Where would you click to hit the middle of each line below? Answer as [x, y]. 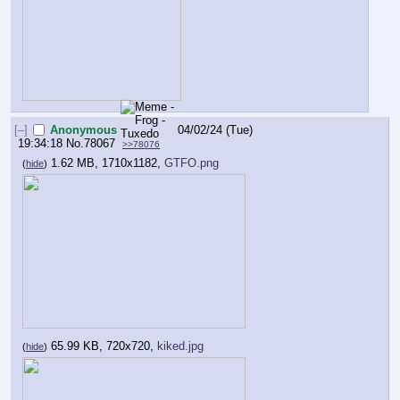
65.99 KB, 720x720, [104, 346]
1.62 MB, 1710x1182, [108, 162]
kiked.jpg [180, 346]
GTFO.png [192, 162]
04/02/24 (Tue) [216, 130]
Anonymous [84, 130]
